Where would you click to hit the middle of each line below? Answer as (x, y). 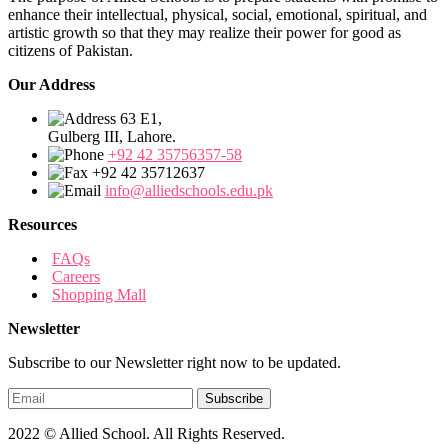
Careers (76, 276)
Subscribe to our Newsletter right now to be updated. (174, 362)
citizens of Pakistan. (70, 50)
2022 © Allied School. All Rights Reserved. (146, 433)
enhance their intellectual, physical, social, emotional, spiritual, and (217, 14)
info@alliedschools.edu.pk (189, 190)
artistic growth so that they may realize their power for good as (204, 32)
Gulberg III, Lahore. (112, 136)
